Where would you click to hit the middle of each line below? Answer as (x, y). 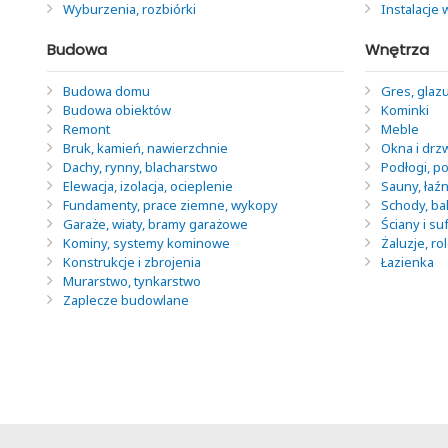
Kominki (404, 109)
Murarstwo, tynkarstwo (132, 280)
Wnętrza (396, 49)
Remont (86, 128)
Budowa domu (106, 90)
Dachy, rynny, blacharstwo (140, 166)
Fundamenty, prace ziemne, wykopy (170, 204)
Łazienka (407, 261)
